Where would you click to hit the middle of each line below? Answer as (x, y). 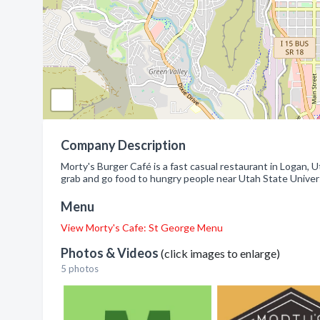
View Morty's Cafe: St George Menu (142, 227)
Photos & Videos (111, 253)
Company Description (123, 145)
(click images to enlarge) (220, 253)
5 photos (80, 269)
